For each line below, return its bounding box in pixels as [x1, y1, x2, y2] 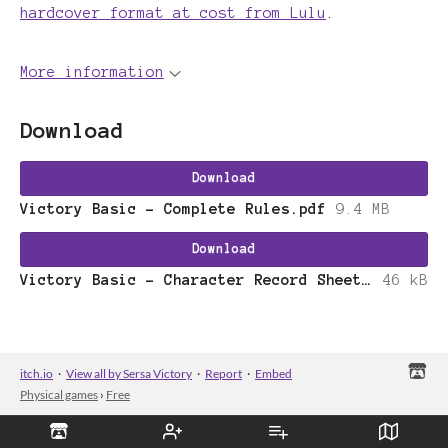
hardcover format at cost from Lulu [20, 4, 326, 21]
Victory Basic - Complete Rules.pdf [20, 201, 326, 218]
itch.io [20, 366, 53, 382]
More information [20, 63, 164, 80]
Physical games [20, 387, 98, 403]
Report [205, 366, 242, 382]
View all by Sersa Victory [66, 366, 192, 382]
